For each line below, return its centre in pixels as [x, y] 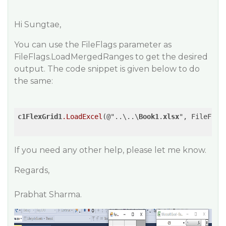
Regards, [32, 170]
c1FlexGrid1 [40, 117]
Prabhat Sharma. [48, 194]
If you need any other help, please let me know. [110, 150]
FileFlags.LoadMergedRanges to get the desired [111, 57]
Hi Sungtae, [38, 24]
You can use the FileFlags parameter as [93, 45]
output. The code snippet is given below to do [107, 69]
